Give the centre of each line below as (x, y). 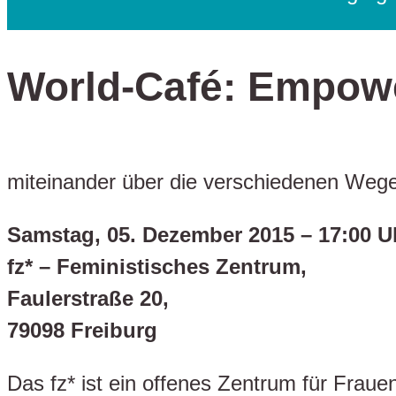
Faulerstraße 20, (88, 298)
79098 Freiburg (82, 330)
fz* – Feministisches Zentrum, (157, 266)
